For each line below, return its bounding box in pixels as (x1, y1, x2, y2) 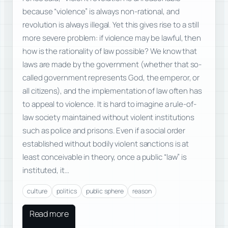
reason (132, 186, 152, 195)
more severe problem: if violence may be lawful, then (22, 33, 201, 44)
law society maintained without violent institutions (22, 112, 195, 123)
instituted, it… (22, 165, 69, 176)
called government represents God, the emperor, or (22, 72, 200, 83)
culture (27, 186, 47, 195)
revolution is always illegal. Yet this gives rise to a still (22, 19, 199, 31)
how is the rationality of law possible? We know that (22, 46, 197, 57)
